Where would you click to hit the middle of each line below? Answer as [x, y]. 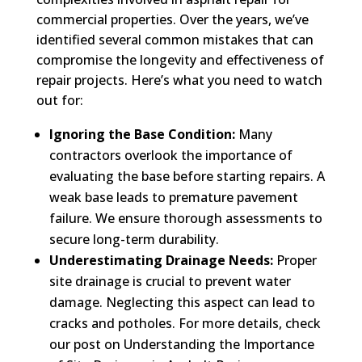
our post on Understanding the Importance [181, 344]
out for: [59, 100]
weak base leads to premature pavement [173, 197]
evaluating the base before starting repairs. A [187, 176]
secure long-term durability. [134, 239]
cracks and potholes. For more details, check [185, 323]
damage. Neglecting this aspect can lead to [182, 302]
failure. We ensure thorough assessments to [185, 218]
